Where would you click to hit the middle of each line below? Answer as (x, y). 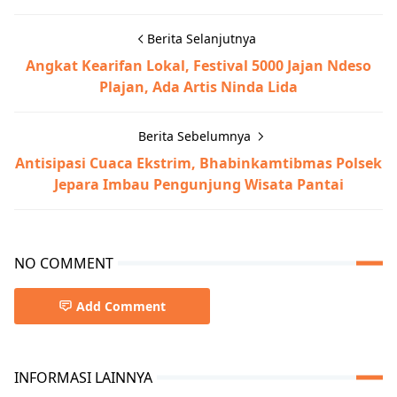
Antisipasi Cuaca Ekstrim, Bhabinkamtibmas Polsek (198, 163)
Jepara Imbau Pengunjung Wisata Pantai (198, 184)
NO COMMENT (64, 263)
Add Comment (121, 306)
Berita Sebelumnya (196, 136)
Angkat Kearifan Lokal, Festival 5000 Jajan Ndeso (198, 65)
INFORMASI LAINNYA (83, 377)
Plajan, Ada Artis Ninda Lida (198, 86)
